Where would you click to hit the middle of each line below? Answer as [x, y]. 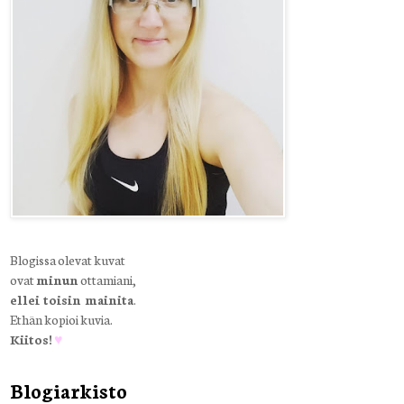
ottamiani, [107, 279]
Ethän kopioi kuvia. [61, 319]
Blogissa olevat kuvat [68, 259]
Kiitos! [31, 339]
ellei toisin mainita [72, 299]
